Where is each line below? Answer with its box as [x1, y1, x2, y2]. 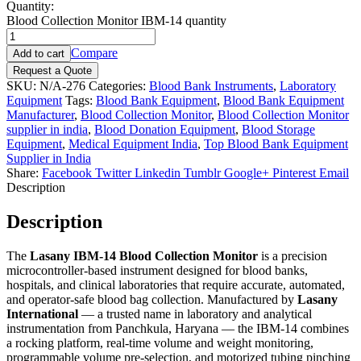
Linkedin [135, 165, 180, 180]
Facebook [42, 165, 92, 180]
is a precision [258, 248, 327, 263]
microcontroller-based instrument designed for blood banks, [6, 263, 308, 277]
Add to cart [13, 47, 64, 60]
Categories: [89, 78, 149, 93]
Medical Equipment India [68, 136, 197, 151]
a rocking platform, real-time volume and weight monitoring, [6, 335, 313, 350]
